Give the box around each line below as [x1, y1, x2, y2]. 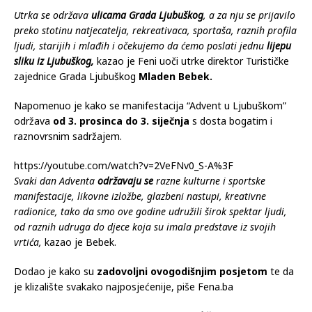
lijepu [267, 38, 291, 52]
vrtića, [14, 235, 42, 249]
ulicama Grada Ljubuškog [88, 8, 203, 22]
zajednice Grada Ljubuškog [14, 69, 139, 83]
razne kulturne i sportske [153, 173, 265, 187]
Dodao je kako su [14, 264, 97, 278]
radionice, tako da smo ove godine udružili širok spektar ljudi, [14, 204, 287, 218]
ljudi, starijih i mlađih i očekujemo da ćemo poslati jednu [14, 38, 267, 52]
